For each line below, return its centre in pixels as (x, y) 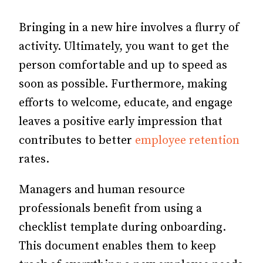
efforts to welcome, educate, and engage (126, 103)
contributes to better (77, 141)
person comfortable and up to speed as (123, 65)
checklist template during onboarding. (122, 227)
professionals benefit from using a (110, 209)
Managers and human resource (102, 190)
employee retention (187, 141)
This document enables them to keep (117, 246)
